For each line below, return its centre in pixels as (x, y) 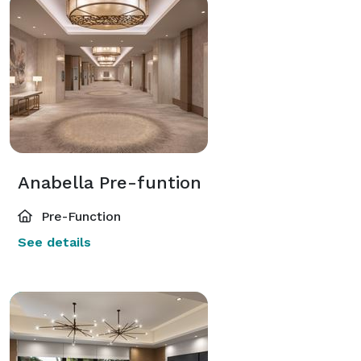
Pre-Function (79, 216)
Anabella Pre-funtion (110, 182)
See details (54, 242)
